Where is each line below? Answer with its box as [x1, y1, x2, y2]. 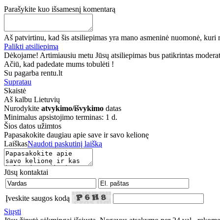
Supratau [4, 77, 31, 86]
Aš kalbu [4, 95, 34, 104]
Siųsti [4, 207, 21, 216]
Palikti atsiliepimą [4, 42, 58, 51]
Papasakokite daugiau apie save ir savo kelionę [4, 130, 149, 139]
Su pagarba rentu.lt [4, 68, 62, 77]
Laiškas [4, 139, 27, 148]
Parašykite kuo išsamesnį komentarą [4, 4, 115, 13]
